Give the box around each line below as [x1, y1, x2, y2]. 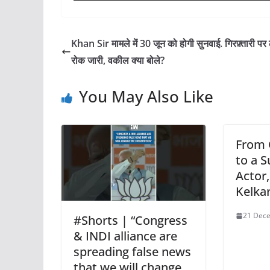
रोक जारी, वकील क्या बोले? [71, 54, 165, 67]
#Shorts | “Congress [74, 212, 187, 228]
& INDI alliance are [74, 227, 177, 244]
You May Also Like [79, 86, 213, 107]
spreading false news [74, 243, 191, 260]
